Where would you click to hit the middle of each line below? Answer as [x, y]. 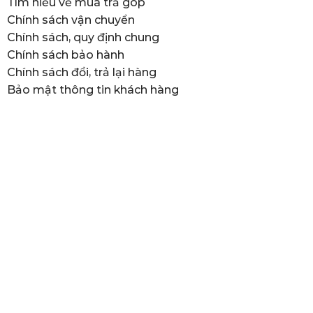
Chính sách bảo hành [65, 54]
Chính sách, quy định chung [83, 37]
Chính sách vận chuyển [71, 20]
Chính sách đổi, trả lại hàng [81, 72]
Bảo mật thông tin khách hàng [93, 89]
